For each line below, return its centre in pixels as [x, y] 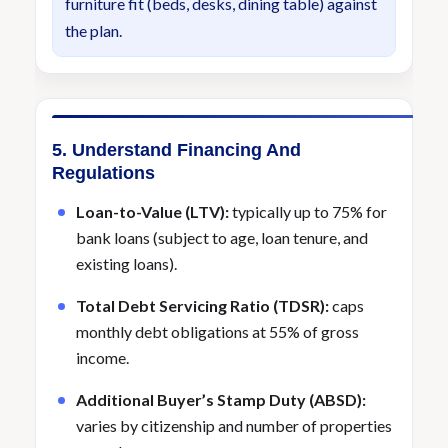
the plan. [93, 30]
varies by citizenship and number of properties [234, 425]
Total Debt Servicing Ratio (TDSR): [202, 305]
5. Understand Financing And [176, 150]
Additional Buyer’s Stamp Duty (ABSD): [221, 399]
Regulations [103, 173]
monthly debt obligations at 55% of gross [217, 331]
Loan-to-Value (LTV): [152, 211]
